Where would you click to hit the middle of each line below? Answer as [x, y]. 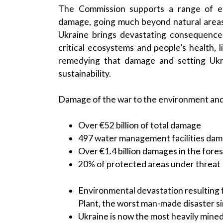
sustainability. [85, 73]
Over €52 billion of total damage [140, 125]
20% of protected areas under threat [149, 164]
